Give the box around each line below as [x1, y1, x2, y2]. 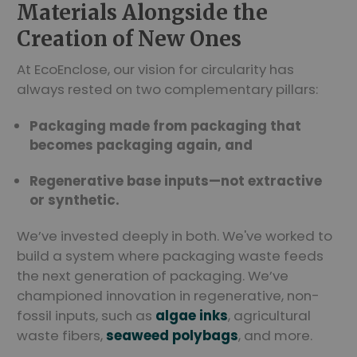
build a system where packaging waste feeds [17, 246, 324, 266]
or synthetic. [29, 190, 120, 210]
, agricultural [228, 306, 311, 326]
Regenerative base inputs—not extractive [29, 171, 323, 191]
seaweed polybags [106, 326, 238, 346]
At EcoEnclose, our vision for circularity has [17, 60, 294, 80]
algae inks [155, 306, 228, 326]
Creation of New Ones [17, 25, 241, 53]
